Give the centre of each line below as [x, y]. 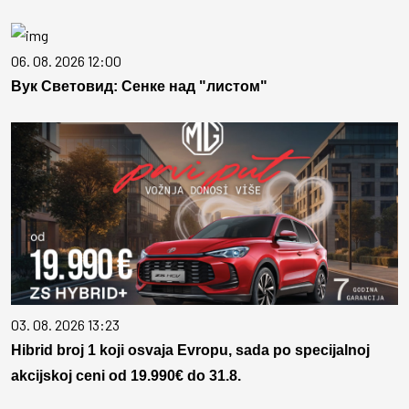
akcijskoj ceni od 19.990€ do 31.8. [126, 376]
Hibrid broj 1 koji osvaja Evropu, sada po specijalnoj [190, 351]
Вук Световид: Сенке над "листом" [139, 87]
